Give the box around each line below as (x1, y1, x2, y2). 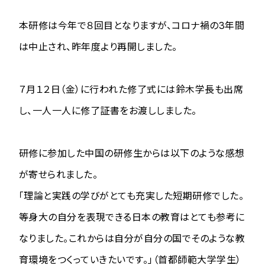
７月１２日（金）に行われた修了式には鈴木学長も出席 (19, 83, 243, 95)
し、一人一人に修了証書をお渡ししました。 (19, 104, 197, 117)
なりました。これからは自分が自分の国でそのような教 (19, 232, 245, 244)
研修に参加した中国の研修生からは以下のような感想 (19, 147, 245, 159)
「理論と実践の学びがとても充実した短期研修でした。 (19, 189, 244, 202)
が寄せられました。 (19, 168, 98, 180)
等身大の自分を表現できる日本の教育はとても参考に (19, 211, 245, 223)
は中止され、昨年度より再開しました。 (19, 40, 177, 53)
